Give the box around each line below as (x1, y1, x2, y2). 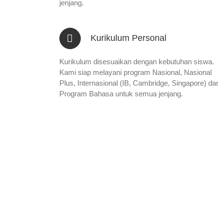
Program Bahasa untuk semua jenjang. (59, 89, 183, 98)
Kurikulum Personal (90, 33, 166, 43)
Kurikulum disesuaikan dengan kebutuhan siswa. (59, 57, 214, 66)
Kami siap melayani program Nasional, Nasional (59, 68, 212, 76)
